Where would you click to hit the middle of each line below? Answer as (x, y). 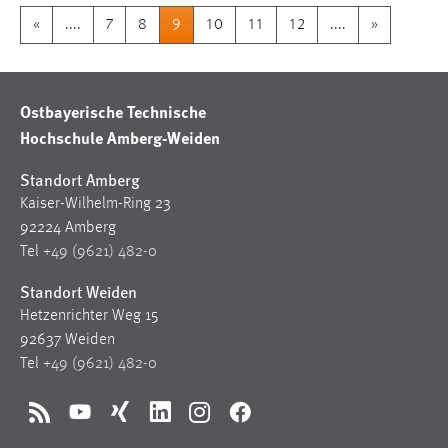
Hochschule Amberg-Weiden (120, 138)
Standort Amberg (80, 180)
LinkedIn (186, 422)
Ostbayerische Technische (113, 112)
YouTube (105, 422)
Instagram (231, 422)
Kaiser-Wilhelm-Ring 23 (95, 204)
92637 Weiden (67, 340)
